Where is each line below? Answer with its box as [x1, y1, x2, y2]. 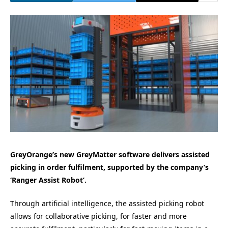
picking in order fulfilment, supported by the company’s [10, 162, 209, 172]
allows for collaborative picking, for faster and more [10, 211, 187, 221]
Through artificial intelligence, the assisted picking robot [10, 198, 204, 209]
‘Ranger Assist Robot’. [10, 175, 87, 185]
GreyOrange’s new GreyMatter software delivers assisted [10, 149, 210, 159]
